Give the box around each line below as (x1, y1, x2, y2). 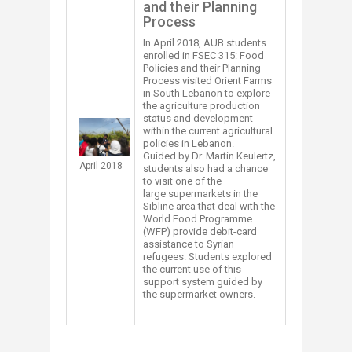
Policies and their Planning (143, 61, 261, 74)
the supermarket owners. (143, 288, 260, 300)
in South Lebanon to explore (143, 86, 270, 99)
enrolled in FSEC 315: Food (143, 49, 264, 61)
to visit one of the (143, 174, 222, 187)
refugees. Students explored (143, 250, 272, 262)
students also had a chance (143, 162, 268, 174)
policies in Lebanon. (143, 137, 234, 149)
